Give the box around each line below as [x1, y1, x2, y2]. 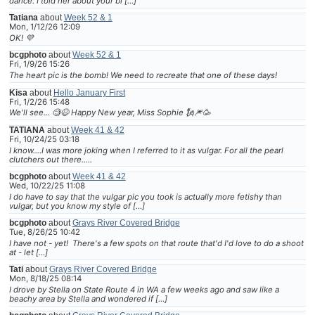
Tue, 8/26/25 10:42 [8, 227, 80, 238]
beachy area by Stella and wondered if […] [8, 294, 167, 304]
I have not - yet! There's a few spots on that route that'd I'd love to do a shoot [8, 238, 304, 248]
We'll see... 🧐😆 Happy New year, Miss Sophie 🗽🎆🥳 [8, 108, 211, 118]
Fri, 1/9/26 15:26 [8, 59, 70, 70]
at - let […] [8, 247, 48, 257]
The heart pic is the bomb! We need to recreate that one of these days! [8, 70, 277, 81]
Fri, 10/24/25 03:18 [8, 134, 79, 144]
